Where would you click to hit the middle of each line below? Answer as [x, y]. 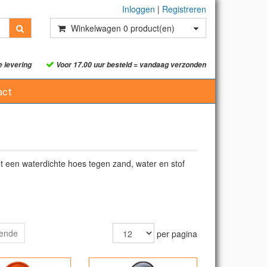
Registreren [184, 9]
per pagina [176, 234]
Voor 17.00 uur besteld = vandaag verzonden [130, 65]
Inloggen [139, 9]
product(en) [151, 28]
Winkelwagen [96, 28]
